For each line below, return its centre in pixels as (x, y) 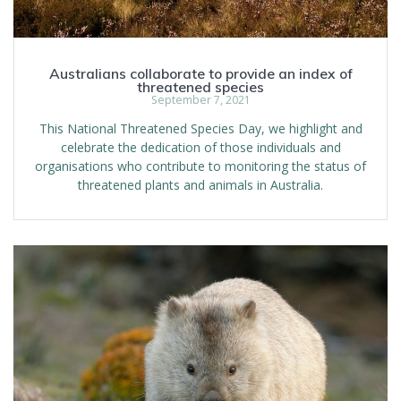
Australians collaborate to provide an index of (200, 74)
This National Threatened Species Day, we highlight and (200, 129)
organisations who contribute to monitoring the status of (200, 166)
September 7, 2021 (200, 100)
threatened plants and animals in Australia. (200, 185)
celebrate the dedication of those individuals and (200, 148)
